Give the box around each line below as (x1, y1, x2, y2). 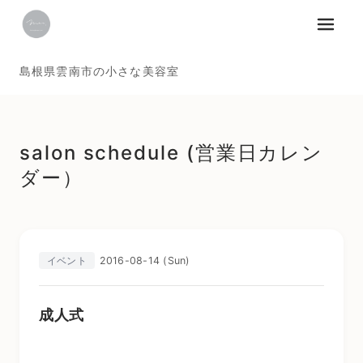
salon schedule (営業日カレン (19, 141, 324, 164)
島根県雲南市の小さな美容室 (19, 64, 180, 78)
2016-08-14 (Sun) (99, 254, 190, 267)
